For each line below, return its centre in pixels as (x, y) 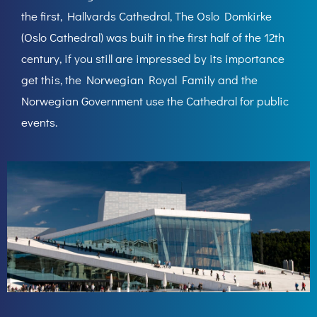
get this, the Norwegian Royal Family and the (139, 79)
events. (39, 122)
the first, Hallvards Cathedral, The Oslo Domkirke (146, 16)
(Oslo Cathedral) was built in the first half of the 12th (153, 37)
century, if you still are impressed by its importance (153, 58)
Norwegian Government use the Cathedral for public (155, 100)
